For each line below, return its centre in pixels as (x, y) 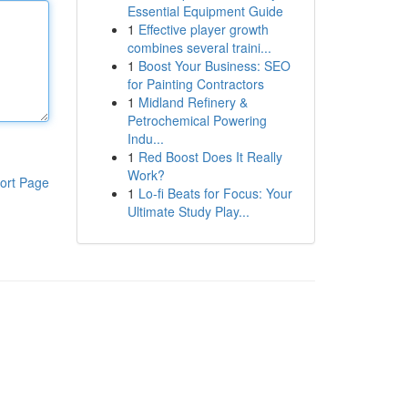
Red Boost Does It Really (210, 157)
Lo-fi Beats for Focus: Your (215, 193)
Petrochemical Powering (197, 120)
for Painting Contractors (195, 84)
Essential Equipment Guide (205, 11)
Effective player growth (203, 29)
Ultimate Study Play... (188, 211)
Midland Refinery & (193, 102)
